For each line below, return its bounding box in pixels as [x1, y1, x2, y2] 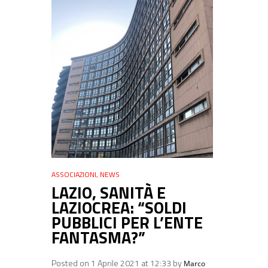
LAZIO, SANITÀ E [51, 179, 166, 205]
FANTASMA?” [51, 224, 145, 249]
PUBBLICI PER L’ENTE [51, 209, 203, 234]
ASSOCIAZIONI [51, 168, 96, 180]
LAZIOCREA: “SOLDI [51, 194, 187, 220]
